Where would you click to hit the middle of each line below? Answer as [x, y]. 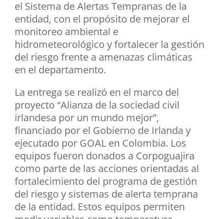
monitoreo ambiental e [66, 32]
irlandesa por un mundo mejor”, [87, 118]
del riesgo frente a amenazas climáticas [104, 57]
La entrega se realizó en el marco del [97, 92]
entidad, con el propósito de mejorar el [102, 19]
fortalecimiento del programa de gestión [106, 181]
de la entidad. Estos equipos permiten [100, 207]
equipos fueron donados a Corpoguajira [105, 156]
